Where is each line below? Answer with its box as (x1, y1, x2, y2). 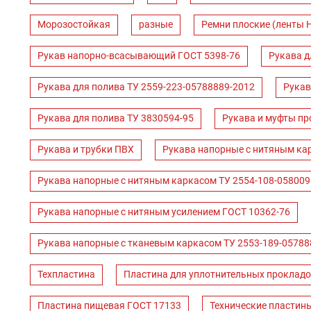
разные (139, 18, 173, 31)
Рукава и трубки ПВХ (37, 143, 134, 155)
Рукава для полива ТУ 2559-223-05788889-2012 (37, 81, 255, 93)
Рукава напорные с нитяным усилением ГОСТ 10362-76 (37, 205, 290, 218)
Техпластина (37, 268, 95, 280)
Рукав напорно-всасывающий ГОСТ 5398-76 (37, 49, 240, 62)
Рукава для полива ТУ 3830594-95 (37, 112, 194, 124)
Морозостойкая (37, 18, 110, 31)
